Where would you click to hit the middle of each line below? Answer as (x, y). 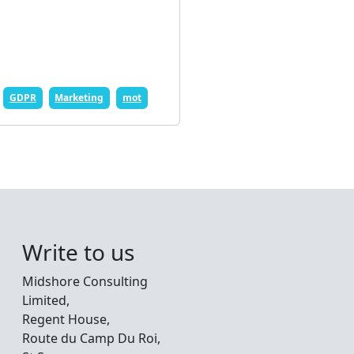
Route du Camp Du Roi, (91, 338)
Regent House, (66, 319)
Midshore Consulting (85, 281)
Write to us (78, 252)
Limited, (46, 300)
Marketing (79, 98)
